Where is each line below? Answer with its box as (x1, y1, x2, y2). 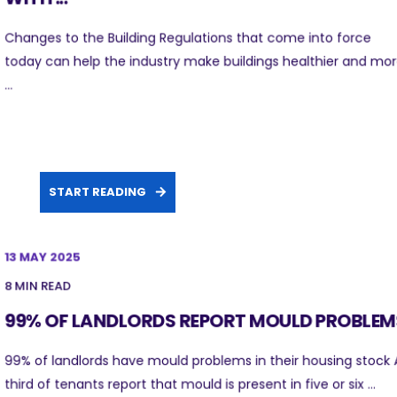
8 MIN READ (4, 277, 71, 295)
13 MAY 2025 (4, 248, 82, 266)
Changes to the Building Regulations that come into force (4, 28, 371, 47)
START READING (49, 183, 146, 201)
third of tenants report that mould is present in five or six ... (4, 375, 376, 393)
